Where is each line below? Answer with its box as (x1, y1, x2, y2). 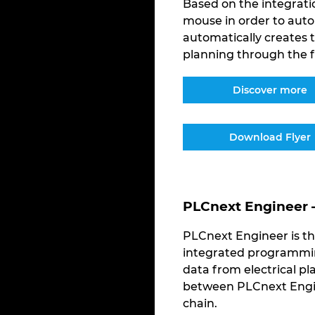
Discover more (233, 83, 308, 96)
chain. (183, 297, 217, 311)
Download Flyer (229, 130, 311, 143)
